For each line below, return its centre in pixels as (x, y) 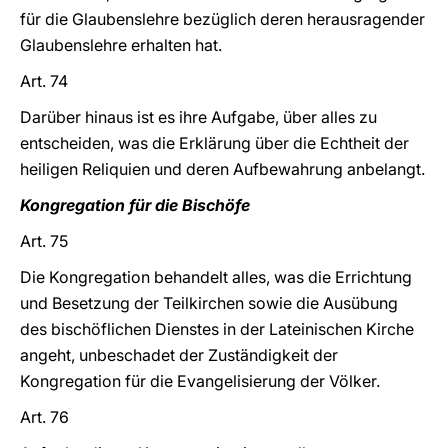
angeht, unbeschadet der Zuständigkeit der (179, 355)
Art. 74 (44, 81)
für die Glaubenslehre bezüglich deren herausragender (222, 19)
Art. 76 (44, 417)
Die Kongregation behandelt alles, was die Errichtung (216, 277)
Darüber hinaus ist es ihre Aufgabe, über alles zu (198, 117)
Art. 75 (44, 241)
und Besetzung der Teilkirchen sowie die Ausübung (209, 303)
